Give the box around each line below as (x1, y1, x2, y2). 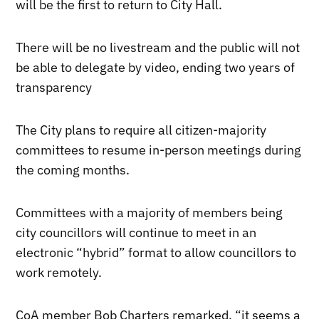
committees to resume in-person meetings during (16, 141, 302, 158)
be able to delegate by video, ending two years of (16, 58, 296, 75)
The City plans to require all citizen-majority (16, 121, 267, 138)
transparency (16, 78, 93, 95)
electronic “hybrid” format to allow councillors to (16, 244, 297, 261)
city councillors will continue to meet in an (16, 224, 257, 241)
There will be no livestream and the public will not (16, 38, 300, 56)
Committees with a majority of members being (16, 204, 283, 221)
